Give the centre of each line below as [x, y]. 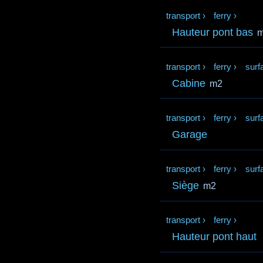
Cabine [189, 83]
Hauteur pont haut [215, 237]
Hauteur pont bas [213, 32]
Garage [190, 134]
